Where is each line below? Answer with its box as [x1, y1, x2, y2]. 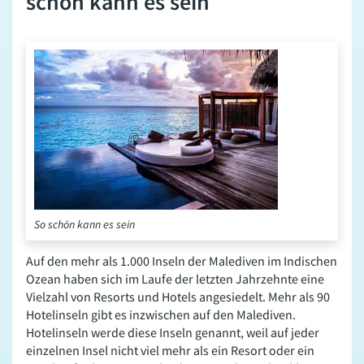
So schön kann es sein [34, 216, 135, 232]
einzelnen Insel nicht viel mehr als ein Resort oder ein [26, 341, 314, 358]
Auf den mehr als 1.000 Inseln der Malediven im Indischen [26, 252, 337, 269]
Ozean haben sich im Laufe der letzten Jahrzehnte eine [26, 270, 324, 287]
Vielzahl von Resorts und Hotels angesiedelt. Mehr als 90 [26, 288, 330, 305]
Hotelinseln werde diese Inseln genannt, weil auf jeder [26, 323, 319, 340]
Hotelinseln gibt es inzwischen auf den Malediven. [26, 305, 296, 323]
